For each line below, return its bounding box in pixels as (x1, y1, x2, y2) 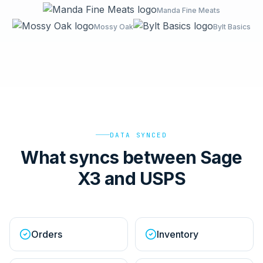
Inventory (157, 228, 198, 240)
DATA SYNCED (109, 130, 168, 139)
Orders (31, 228, 62, 240)
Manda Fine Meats (157, 6, 220, 15)
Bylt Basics (213, 22, 251, 31)
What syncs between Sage (21, 146, 242, 168)
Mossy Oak (94, 22, 133, 31)
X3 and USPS (77, 167, 186, 189)
